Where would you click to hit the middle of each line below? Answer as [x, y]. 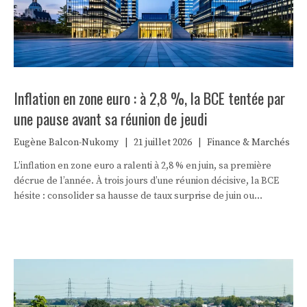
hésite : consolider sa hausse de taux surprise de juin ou [134, 196]
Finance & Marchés [248, 142]
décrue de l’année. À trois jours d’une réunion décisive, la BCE [146, 181]
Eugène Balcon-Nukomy [66, 142]
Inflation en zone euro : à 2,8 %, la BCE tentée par [149, 98]
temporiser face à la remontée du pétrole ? [107, 211]
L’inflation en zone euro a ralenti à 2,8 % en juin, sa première [143, 165]
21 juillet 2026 [163, 142]
